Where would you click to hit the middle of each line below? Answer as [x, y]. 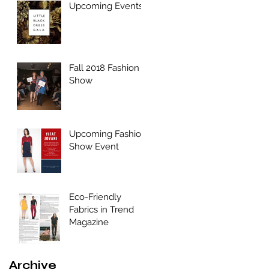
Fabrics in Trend [101, 209]
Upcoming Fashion [108, 134]
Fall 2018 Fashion [104, 68]
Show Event [94, 146]
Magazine [89, 222]
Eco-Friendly [95, 197]
